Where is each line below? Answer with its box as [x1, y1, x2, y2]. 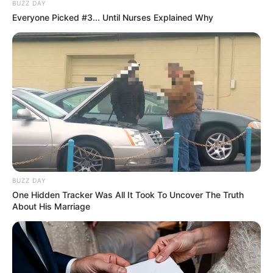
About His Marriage [12, 201, 90, 212]
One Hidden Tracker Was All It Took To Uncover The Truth [12, 190, 244, 200]
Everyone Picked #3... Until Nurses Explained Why [12, 12, 213, 23]
